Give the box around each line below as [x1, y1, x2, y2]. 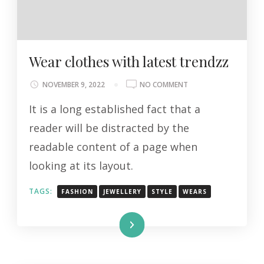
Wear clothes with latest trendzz [29, 51, 229, 71]
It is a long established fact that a [29, 101, 200, 116]
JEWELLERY [103, 187, 141, 196]
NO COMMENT [140, 79, 188, 90]
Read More [87, 220, 132, 230]
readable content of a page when [29, 139, 197, 154]
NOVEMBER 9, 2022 [42, 79, 105, 90]
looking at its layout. [29, 158, 133, 173]
